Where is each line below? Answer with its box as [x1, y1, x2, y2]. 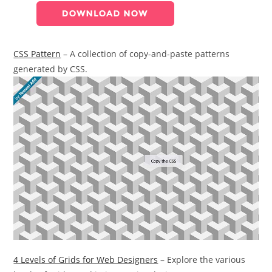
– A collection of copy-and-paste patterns [61, 48, 230, 59]
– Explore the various [158, 253, 246, 265]
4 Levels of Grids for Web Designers [13, 253, 158, 265]
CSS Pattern [13, 48, 61, 59]
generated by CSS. [13, 63, 88, 75]
